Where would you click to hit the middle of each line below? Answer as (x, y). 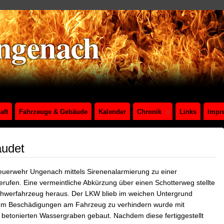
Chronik (149, 112)
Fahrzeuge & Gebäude (53, 112)
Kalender (112, 112)
